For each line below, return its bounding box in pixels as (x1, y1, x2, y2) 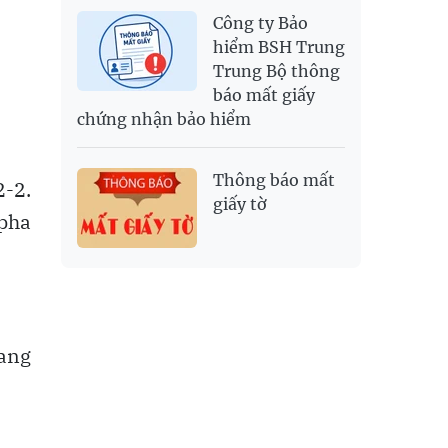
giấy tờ (213, 194, 267, 215)
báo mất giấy (213, 85, 315, 106)
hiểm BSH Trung (213, 37, 345, 58)
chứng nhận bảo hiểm (77, 109, 251, 130)
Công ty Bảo (213, 13, 308, 34)
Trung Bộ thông (213, 61, 340, 82)
